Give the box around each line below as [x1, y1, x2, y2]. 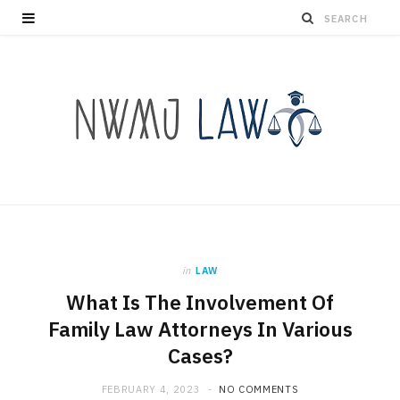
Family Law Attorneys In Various [47, 316, 353, 342]
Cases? [167, 343, 233, 369]
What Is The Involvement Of [66, 289, 334, 315]
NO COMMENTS [218, 383, 299, 396]
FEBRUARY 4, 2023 [101, 383, 201, 396]
